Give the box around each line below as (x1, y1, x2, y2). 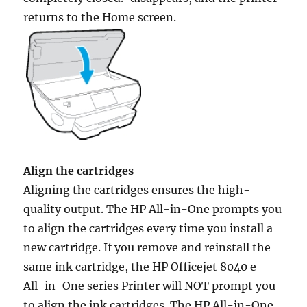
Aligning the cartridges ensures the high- (23, 183, 251, 197)
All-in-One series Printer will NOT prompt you (23, 279, 276, 293)
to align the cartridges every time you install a (23, 221, 273, 236)
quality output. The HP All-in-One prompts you (23, 202, 282, 217)
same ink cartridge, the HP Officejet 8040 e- (23, 260, 264, 274)
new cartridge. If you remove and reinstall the (23, 241, 271, 255)
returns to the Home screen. (23, 10, 177, 25)
